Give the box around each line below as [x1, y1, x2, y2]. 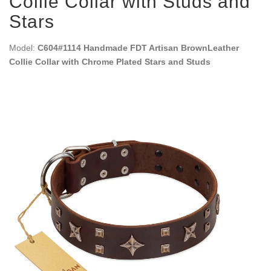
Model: [9, 43, 38, 53]
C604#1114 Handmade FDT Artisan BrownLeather [38, 43, 239, 53]
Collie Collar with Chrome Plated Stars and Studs [9, 57, 211, 67]
